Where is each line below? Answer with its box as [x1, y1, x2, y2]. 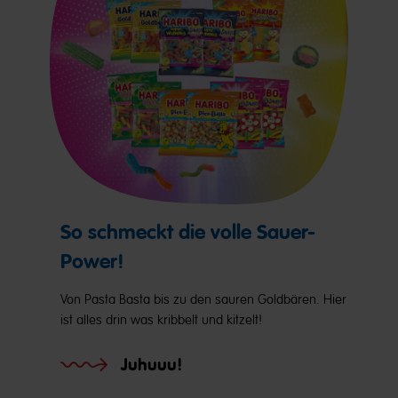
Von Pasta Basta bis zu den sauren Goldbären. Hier [60, 291, 346, 307]
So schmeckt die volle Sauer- [60, 219, 315, 245]
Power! [60, 249, 124, 275]
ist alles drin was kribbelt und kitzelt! [60, 312, 262, 328]
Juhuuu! [121, 354, 182, 376]
